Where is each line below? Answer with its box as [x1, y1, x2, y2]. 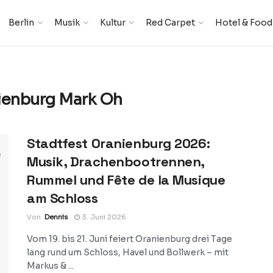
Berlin [9, 17, 35, 28]
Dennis [44, 213, 68, 221]
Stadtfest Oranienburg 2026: [27, 135, 210, 152]
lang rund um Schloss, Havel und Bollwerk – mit [27, 247, 229, 258]
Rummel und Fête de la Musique [27, 171, 225, 188]
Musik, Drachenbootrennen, [27, 153, 204, 170]
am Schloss [27, 190, 98, 207]
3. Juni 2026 [80, 213, 126, 221]
